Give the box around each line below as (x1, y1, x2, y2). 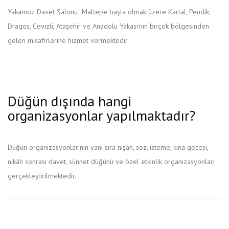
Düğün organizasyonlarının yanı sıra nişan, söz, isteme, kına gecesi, (8, 142, 208, 152)
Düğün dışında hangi (8, 91, 131, 110)
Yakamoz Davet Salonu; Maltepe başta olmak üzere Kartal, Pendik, (8, 7, 210, 16)
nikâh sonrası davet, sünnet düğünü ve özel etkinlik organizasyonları (8, 156, 215, 166)
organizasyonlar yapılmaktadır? (8, 105, 195, 125)
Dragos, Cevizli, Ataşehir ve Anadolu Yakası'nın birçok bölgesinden (8, 21, 209, 31)
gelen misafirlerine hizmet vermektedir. (8, 35, 129, 45)
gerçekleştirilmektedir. (8, 171, 76, 180)
